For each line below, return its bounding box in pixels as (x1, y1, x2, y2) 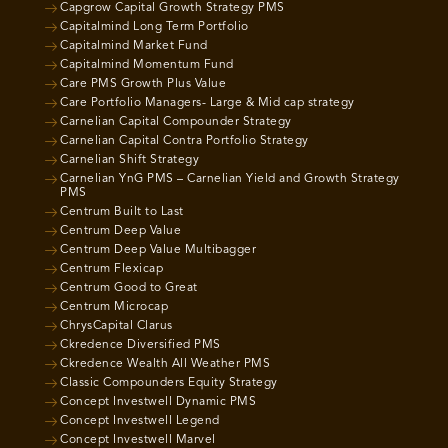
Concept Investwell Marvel (60, 434, 216, 446)
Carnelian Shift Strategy (60, 154, 199, 166)
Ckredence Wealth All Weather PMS (60, 358, 270, 370)
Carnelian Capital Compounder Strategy (60, 116, 292, 128)
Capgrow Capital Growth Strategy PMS (60, 2, 285, 14)
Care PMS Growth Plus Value (60, 78, 226, 90)
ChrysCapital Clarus (60, 320, 173, 332)
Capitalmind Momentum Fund (60, 59, 234, 71)
